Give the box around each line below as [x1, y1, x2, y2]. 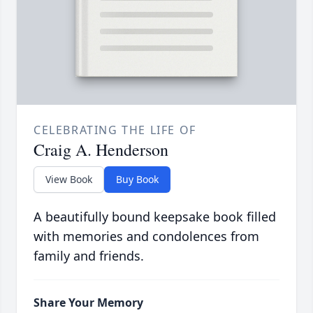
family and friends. [34, 247, 144, 265]
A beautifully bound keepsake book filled [34, 208, 276, 226]
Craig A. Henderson [34, 138, 168, 161]
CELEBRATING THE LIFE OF [34, 122, 196, 138]
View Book [45, 173, 92, 187]
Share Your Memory [34, 295, 143, 311]
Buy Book [116, 173, 159, 187]
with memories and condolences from [34, 228, 259, 245]
